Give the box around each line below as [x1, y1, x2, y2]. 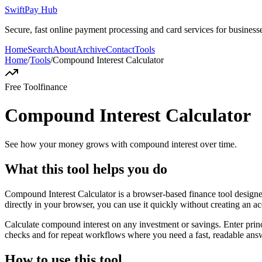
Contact [106, 44, 135, 54]
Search [27, 44, 53, 54]
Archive [76, 44, 106, 54]
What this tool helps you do [5, 161, 167, 177]
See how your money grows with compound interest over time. [5, 139, 237, 149]
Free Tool [5, 82, 40, 92]
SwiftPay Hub [5, 5, 57, 15]
